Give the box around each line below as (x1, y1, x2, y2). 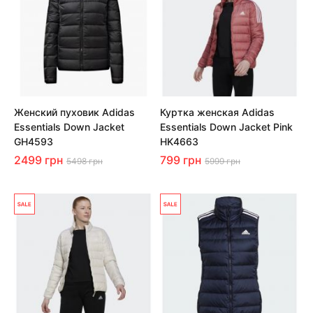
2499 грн (14, 152, 63, 167)
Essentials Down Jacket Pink (160, 120, 293, 133)
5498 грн (66, 155, 103, 166)
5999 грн (205, 155, 240, 166)
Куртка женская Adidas (160, 105, 275, 118)
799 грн (160, 152, 201, 167)
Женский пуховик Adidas (14, 105, 135, 118)
